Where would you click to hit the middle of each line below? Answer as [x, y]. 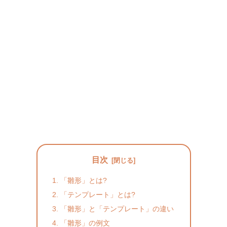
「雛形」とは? [83, 180]
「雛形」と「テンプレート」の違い [117, 209]
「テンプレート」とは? [98, 194]
